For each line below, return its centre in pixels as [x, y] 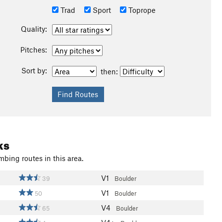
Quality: [34, 29]
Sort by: [34, 70]
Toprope [141, 10]
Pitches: [33, 50]
